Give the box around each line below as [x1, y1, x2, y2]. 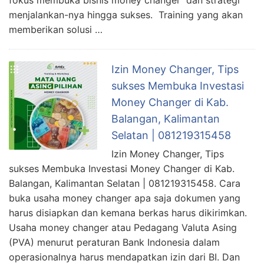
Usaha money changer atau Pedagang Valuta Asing [9, 221, 237, 233]
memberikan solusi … [9, 23, 103, 35]
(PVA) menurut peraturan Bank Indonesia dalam [9, 236, 220, 248]
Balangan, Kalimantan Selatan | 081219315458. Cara [9, 177, 240, 189]
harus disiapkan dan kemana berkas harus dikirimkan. [9, 206, 247, 219]
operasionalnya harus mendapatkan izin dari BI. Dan [9, 250, 240, 263]
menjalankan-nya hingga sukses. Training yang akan [9, 8, 243, 21]
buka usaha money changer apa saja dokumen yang [9, 192, 240, 204]
